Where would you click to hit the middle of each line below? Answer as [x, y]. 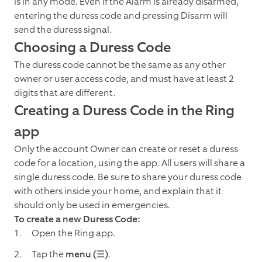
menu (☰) [87, 254]
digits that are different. [66, 93]
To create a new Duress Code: [77, 219]
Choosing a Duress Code [92, 48]
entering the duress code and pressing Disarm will [121, 16]
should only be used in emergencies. [92, 205]
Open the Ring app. [73, 233]
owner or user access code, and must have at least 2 [124, 79]
